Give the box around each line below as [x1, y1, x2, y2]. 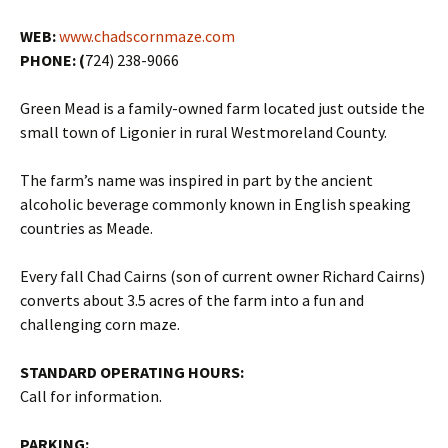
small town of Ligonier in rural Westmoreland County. [20, 122, 387, 142]
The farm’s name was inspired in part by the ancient [20, 170, 373, 190]
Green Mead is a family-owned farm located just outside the [20, 98, 425, 118]
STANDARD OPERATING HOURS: [20, 362, 244, 382]
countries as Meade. [20, 218, 153, 238]
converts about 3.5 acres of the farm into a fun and [20, 290, 364, 310]
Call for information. [20, 386, 162, 406]
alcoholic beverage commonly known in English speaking [20, 194, 411, 214]
